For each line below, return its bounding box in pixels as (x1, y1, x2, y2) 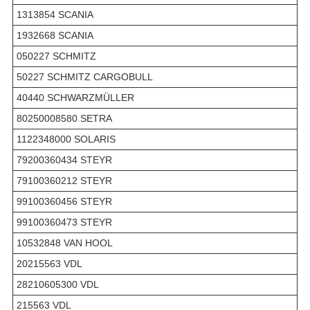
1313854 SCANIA (17, 8, 93, 20)
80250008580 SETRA (17, 112, 112, 124)
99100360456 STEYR (17, 195, 112, 207)
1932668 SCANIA (17, 29, 93, 41)
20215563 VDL (17, 257, 82, 269)
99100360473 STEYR (17, 216, 112, 228)
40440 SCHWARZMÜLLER (17, 91, 134, 103)
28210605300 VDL (17, 278, 99, 290)
